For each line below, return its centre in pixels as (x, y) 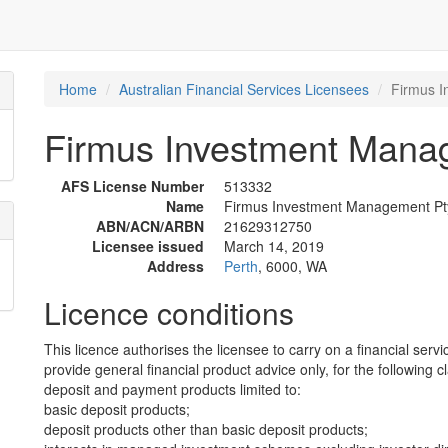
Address (175, 266)
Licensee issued (148, 246)
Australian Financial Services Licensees (244, 89)
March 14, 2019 (274, 246)
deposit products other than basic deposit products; (206, 429)
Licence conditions (169, 312)
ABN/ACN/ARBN (150, 226)
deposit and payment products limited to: (172, 389)
